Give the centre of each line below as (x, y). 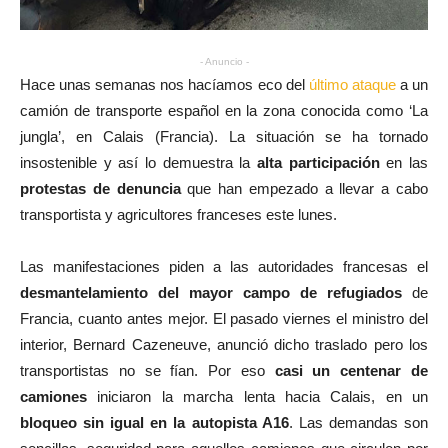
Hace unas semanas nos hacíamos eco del (164, 85)
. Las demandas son (358, 423)
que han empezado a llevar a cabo (308, 189)
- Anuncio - (224, 62)
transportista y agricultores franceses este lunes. (178, 215)
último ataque (352, 85)
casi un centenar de (351, 371)
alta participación (315, 163)
